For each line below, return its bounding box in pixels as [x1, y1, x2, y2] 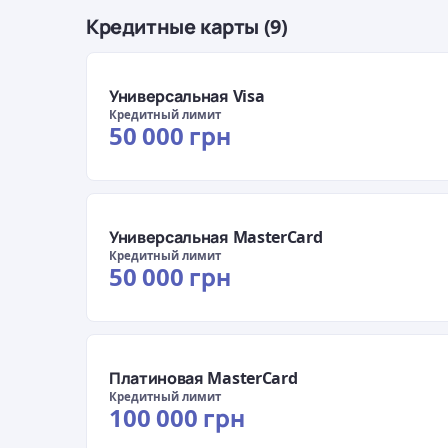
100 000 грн [109, 400, 245, 434]
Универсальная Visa [109, 84, 265, 107]
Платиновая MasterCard [109, 366, 298, 389]
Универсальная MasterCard [109, 225, 323, 248]
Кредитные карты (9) [86, 13, 288, 40]
